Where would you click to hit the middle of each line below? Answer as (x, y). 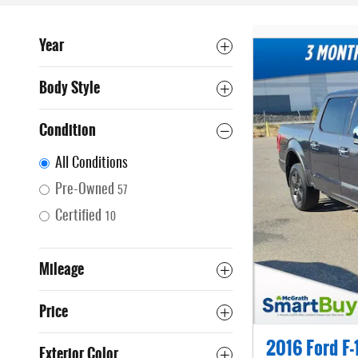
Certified (78, 217)
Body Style (70, 88)
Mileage (62, 269)
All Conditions (91, 164)
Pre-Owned (85, 190)
